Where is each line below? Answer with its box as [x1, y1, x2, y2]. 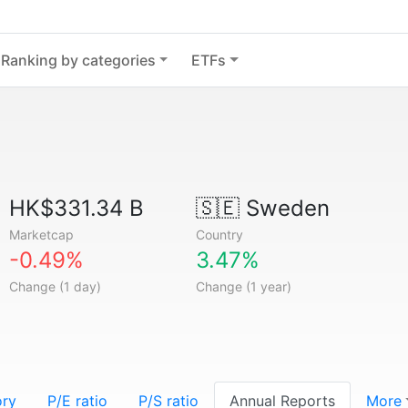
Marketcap [9, 227, 75, 242]
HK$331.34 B [9, 195, 145, 221]
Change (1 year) [195, 279, 291, 294]
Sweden [239, 195, 330, 221]
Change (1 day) [9, 279, 102, 294]
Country [195, 227, 243, 242]
